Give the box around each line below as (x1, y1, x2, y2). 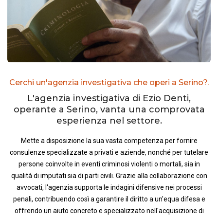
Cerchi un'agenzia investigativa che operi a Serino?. (9, 77, 209, 87)
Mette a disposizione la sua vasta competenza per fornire (20, 136, 198, 145)
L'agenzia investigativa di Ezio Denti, (27, 92, 191, 104)
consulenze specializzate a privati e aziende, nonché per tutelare (10, 148, 208, 156)
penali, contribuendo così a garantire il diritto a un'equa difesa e (13, 195, 205, 203)
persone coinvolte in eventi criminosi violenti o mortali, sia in (18, 160, 200, 168)
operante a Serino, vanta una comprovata (13, 104, 205, 115)
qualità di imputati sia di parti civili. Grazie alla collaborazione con (11, 171, 207, 180)
